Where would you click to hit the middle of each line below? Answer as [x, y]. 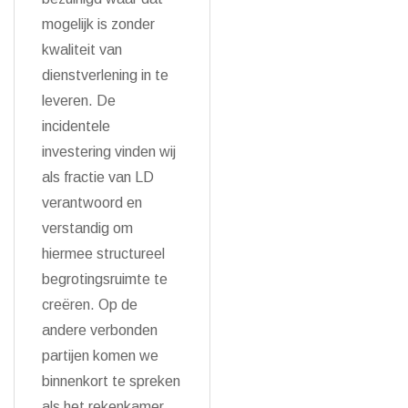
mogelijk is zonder [98, 24]
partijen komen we [100, 356]
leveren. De [79, 101]
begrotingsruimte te [105, 279]
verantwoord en [92, 203]
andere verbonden [100, 330]
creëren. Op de [90, 305]
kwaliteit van [82, 50]
